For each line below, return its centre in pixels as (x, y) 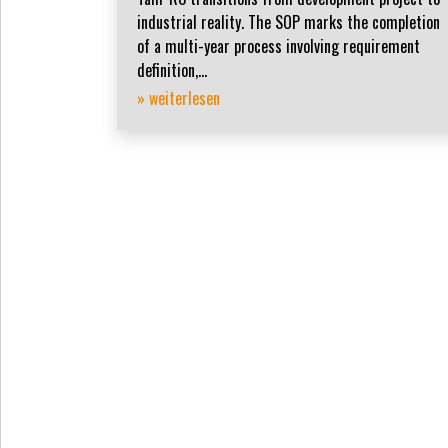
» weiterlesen (178, 98)
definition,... (172, 70)
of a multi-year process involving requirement (278, 46)
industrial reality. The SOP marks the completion (288, 22)
